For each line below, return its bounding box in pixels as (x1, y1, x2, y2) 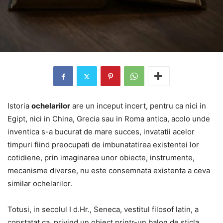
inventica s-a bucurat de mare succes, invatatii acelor (7, 127, 195, 137)
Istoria (7, 101, 31, 111)
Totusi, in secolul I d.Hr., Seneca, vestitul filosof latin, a (7, 205, 199, 215)
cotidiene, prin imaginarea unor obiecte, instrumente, (7, 153, 195, 163)
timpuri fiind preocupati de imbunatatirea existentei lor (7, 140, 199, 150)
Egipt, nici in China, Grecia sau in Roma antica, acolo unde (7, 114, 210, 124)
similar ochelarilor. (7, 179, 72, 189)
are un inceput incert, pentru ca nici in (70, 101, 206, 111)
